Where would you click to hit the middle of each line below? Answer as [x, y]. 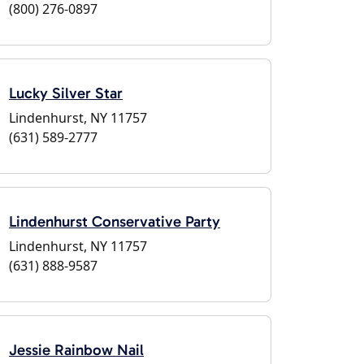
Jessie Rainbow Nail [76, 350]
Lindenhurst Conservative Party [115, 221]
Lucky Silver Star [66, 93]
